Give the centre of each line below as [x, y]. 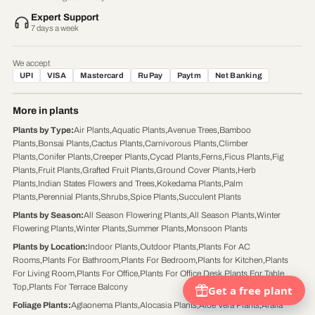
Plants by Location [49, 247]
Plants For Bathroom [80, 261]
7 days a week [54, 28]
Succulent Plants [210, 197]
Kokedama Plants [189, 184]
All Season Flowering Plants [135, 216]
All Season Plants [221, 216]
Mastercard [102, 76]
